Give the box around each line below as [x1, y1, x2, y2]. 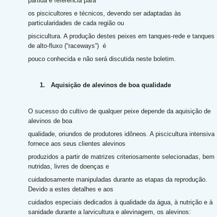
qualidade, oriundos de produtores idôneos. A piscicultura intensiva [28, 130, 215, 138]
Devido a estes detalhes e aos [28, 186, 115, 193]
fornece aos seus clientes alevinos [28, 140, 127, 147]
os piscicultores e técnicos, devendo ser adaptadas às [28, 10, 181, 17]
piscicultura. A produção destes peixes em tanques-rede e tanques [28, 32, 215, 40]
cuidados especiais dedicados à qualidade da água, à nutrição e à [28, 199, 213, 206]
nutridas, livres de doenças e [28, 163, 111, 170]
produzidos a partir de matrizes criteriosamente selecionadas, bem [28, 153, 215, 160]
